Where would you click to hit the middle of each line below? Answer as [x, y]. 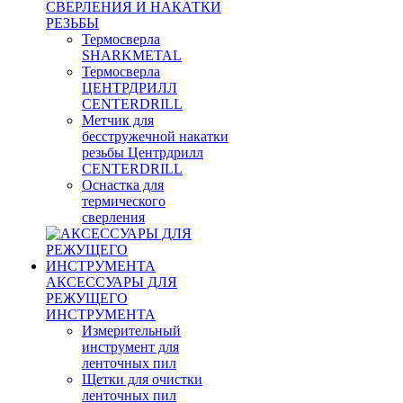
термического [124, 201]
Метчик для [118, 120]
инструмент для [130, 346]
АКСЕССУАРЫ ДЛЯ [112, 282]
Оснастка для [123, 184]
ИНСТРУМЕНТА [101, 314]
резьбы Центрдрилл [143, 152]
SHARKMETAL [132, 55]
